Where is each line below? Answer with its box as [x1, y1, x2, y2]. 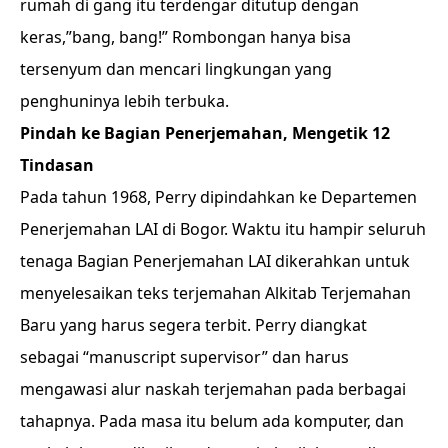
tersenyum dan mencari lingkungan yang [20, 58, 332, 80]
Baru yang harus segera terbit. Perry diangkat [20, 314, 367, 336]
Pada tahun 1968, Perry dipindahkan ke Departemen [20, 186, 417, 208]
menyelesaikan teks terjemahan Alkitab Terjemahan [20, 282, 411, 304]
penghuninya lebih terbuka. [20, 90, 233, 112]
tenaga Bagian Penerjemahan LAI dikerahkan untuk [20, 250, 410, 272]
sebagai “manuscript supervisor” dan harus [20, 346, 349, 368]
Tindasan [20, 154, 94, 176]
